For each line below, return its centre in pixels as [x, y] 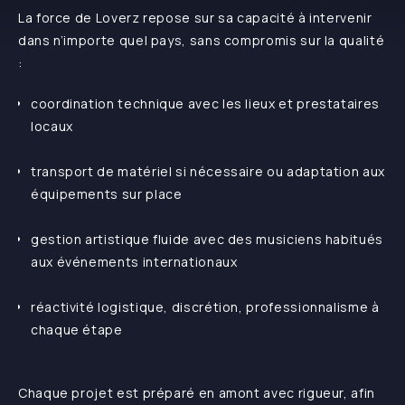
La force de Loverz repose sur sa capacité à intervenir [195, 18]
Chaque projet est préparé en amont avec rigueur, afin [197, 393]
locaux [52, 127]
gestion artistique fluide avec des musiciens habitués [207, 240]
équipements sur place [107, 194]
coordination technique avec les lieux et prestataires [205, 104]
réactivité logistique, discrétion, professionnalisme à [205, 307]
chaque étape [77, 330]
